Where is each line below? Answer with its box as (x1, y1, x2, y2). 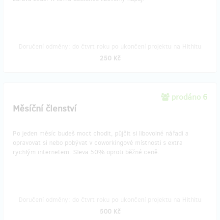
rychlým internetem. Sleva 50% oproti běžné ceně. (13, 148, 160, 156)
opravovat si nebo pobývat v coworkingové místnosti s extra (13, 138, 183, 147)
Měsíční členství (13, 103, 77, 114)
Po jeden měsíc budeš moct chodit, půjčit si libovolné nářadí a (13, 129, 189, 137)
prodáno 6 (171, 92, 207, 102)
